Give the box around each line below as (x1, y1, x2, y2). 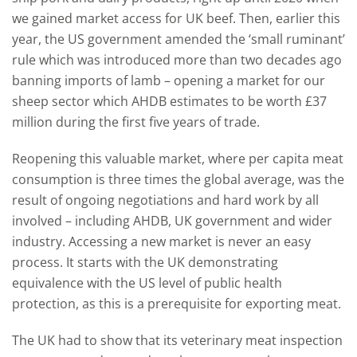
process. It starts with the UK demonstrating (12, 253, 278, 271)
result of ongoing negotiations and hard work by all (12, 191, 319, 209)
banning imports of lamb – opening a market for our (12, 72, 325, 89)
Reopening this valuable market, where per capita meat (12, 150, 343, 167)
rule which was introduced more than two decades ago (12, 51, 342, 69)
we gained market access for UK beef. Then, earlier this (12, 10, 340, 27)
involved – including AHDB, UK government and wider (12, 212, 332, 229)
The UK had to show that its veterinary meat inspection (12, 331, 343, 349)
